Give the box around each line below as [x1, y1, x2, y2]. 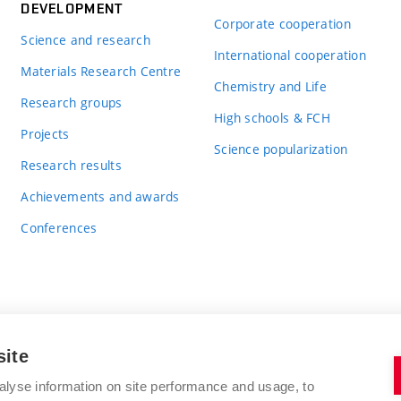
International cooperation [213, 46, 366, 64]
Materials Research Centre [21, 62, 182, 80]
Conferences [21, 218, 98, 236]
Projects [21, 124, 70, 142]
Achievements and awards [21, 187, 180, 205]
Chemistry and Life [213, 77, 328, 95]
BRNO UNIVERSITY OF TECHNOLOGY [21, 368, 272, 386]
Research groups [21, 93, 123, 111]
